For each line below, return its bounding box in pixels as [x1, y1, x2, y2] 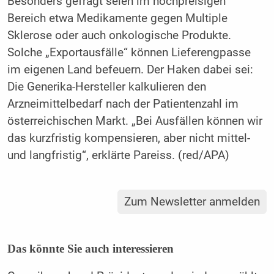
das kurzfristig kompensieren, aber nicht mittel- [7, 131, 250, 145]
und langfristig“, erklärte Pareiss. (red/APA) [7, 148, 229, 162]
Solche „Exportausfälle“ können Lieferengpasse [7, 45, 251, 59]
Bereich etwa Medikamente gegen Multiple [7, 11, 228, 25]
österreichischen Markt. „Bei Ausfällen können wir [7, 114, 262, 128]
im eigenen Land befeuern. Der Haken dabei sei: [7, 62, 253, 76]
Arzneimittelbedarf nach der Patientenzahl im [7, 97, 239, 111]
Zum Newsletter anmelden [124, 194, 261, 209]
